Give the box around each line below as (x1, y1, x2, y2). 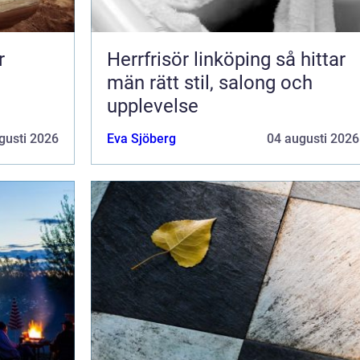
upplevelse (107, 94, 198, 117)
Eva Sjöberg (107, 130, 176, 146)
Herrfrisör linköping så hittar (107, 47, 276, 71)
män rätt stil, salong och (107, 71, 313, 94)
